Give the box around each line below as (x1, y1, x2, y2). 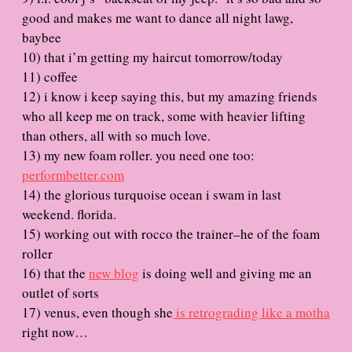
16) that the (22, 263, 89, 282)
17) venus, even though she (22, 302, 173, 321)
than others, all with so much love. (22, 126, 211, 145)
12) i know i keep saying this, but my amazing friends (22, 86, 317, 105)
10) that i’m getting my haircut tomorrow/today (22, 47, 283, 66)
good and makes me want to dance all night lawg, (22, 8, 293, 27)
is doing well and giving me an (139, 263, 312, 282)
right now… (22, 322, 88, 341)
